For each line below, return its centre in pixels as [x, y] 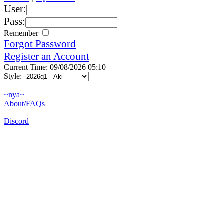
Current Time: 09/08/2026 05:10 [55, 67]
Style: [14, 76]
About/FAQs [24, 103]
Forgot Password [40, 44]
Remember [22, 33]
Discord [16, 121]
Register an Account [47, 56]
